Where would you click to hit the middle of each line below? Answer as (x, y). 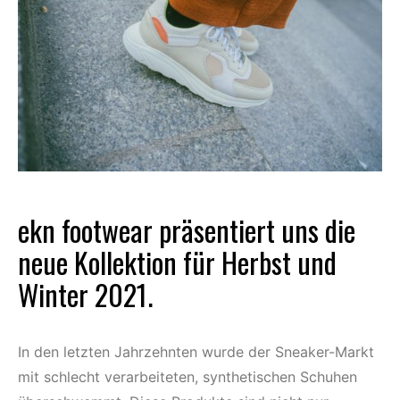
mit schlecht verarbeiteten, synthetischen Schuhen (187, 377)
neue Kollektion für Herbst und (177, 262)
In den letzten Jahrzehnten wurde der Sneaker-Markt (196, 352)
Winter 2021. (85, 294)
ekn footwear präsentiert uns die (187, 230)
